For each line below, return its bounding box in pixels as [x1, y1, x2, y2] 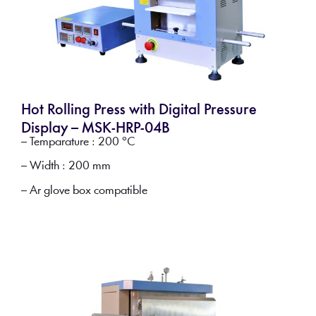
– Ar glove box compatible [20, 184, 147, 197]
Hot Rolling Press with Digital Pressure [20, 102, 257, 118]
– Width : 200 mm [20, 160, 111, 173]
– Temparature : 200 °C [20, 135, 135, 148]
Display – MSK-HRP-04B [20, 121, 170, 136]
